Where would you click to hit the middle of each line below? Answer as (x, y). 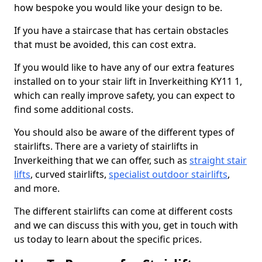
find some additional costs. (74, 109)
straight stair (218, 160)
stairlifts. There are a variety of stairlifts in (106, 146)
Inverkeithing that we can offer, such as (102, 160)
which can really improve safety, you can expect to (125, 95)
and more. (37, 188)
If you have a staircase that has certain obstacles (121, 30)
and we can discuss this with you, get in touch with (126, 225)
